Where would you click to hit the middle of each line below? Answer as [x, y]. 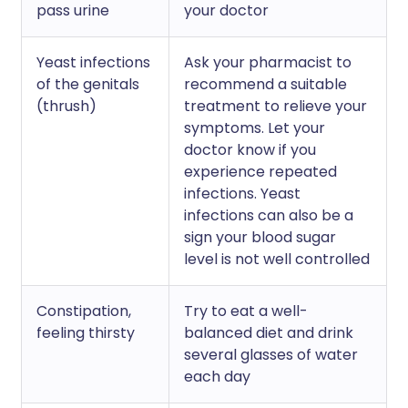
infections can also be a [269, 215]
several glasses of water [271, 355]
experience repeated [260, 172]
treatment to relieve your [275, 106]
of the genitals [88, 84]
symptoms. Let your [255, 128]
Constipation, [84, 311]
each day [217, 377]
